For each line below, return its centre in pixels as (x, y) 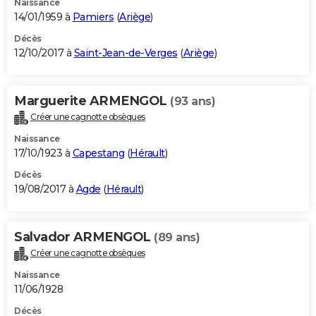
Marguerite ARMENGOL (92, 101)
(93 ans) (193, 101)
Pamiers (93, 17)
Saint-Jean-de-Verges (126, 53)
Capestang (98, 153)
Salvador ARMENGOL (84, 237)
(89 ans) (177, 237)
